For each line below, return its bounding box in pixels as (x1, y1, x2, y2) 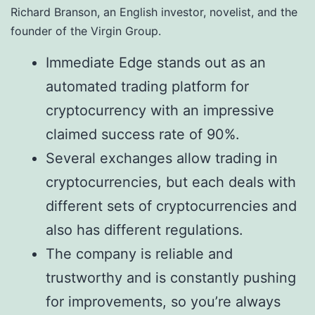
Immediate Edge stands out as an (46, 54, 266, 71)
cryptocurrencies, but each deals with (46, 174, 296, 191)
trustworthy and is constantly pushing (46, 269, 296, 286)
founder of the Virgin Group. (11, 24, 161, 38)
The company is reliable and (46, 245, 233, 262)
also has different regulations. (46, 221, 243, 238)
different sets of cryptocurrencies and (46, 198, 297, 214)
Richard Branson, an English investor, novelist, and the (11, 5, 297, 19)
